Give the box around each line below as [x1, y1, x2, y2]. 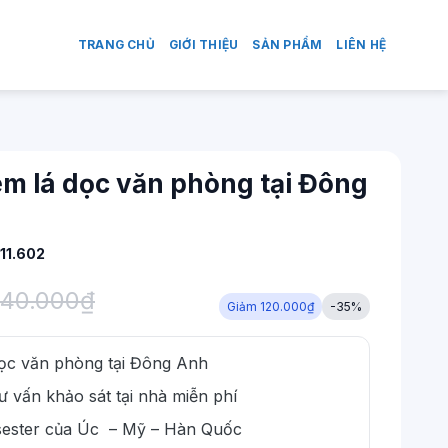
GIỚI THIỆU [168, 37, 239, 52]
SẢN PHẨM [252, 37, 323, 52]
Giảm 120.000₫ [227, 299, 314, 314]
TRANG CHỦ [77, 37, 155, 52]
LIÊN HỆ [336, 37, 386, 52]
